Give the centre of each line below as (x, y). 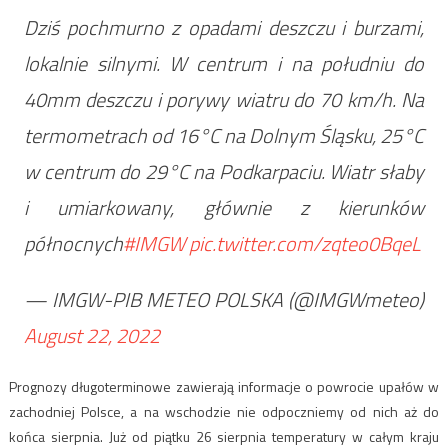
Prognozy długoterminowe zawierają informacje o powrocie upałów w (224, 386)
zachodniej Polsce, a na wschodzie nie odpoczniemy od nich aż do (224, 411)
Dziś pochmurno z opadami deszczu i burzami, (224, 27)
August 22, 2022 (91, 335)
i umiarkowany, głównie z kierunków (224, 207)
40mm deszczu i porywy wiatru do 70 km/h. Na (224, 99)
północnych (73, 243)
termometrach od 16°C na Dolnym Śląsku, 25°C (224, 135)
